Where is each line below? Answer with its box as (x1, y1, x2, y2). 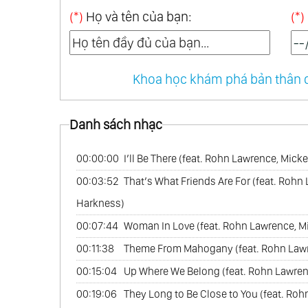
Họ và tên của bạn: (82, 8, 192, 25)
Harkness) (76, 197, 124, 210)
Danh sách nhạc (69, 116, 162, 133)
